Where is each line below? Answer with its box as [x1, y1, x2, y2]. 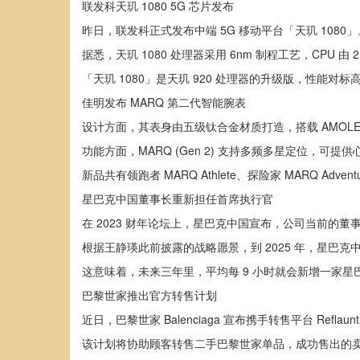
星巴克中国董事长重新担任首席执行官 [82, 190, 273, 207]
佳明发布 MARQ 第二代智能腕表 [82, 94, 246, 110]
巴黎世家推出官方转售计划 [82, 287, 217, 303]
